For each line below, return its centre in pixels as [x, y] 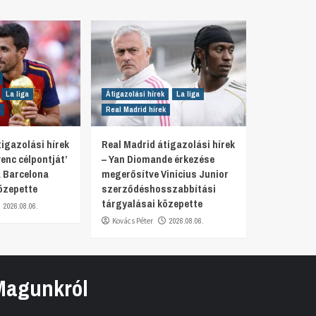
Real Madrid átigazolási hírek [168, 144]
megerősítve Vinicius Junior [165, 174]
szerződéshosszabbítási [158, 188]
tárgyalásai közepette [152, 203]
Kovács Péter [132, 220]
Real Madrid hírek [135, 109]
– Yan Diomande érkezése [158, 159]
